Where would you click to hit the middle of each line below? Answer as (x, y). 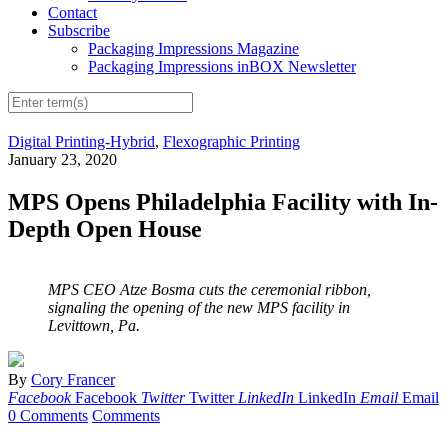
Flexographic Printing (231, 142)
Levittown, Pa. (94, 326)
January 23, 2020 (62, 160)
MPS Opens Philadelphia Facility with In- (223, 202)
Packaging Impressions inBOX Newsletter (222, 67)
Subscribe (79, 31)
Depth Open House (105, 229)
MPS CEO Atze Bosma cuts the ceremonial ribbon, (209, 290)
